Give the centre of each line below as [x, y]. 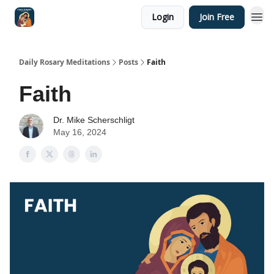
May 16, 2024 [80, 132]
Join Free [217, 17]
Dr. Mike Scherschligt [94, 120]
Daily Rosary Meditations [65, 62]
